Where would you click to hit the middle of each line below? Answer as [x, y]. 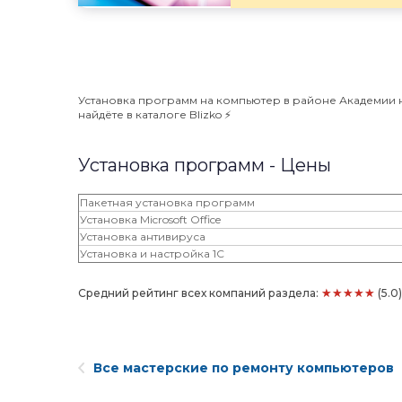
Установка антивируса [143, 236]
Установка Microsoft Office [150, 219]
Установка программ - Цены [205, 165]
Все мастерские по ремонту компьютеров [244, 368]
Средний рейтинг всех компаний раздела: [200, 293]
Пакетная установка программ [167, 202]
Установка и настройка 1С [152, 253]
